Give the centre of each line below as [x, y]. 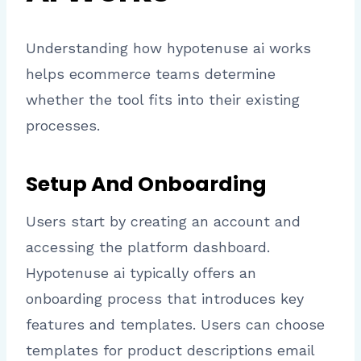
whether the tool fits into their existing [163, 100]
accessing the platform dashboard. [148, 247]
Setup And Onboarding [146, 184]
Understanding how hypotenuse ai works [168, 48]
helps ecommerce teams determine [151, 74]
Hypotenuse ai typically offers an [141, 273]
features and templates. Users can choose [175, 325]
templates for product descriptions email [170, 351]
